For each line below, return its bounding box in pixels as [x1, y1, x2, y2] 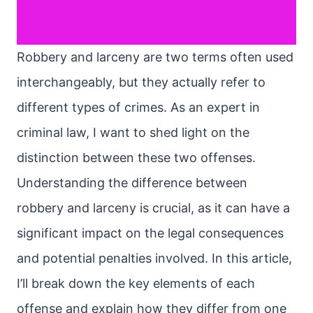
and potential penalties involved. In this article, [17, 251, 292, 265]
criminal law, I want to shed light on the [17, 125, 249, 140]
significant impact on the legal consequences [17, 226, 284, 240]
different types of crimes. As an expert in [17, 100, 260, 115]
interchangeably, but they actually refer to [17, 75, 265, 89]
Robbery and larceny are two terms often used [17, 50, 293, 64]
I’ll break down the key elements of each [17, 276, 255, 291]
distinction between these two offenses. [17, 150, 256, 165]
